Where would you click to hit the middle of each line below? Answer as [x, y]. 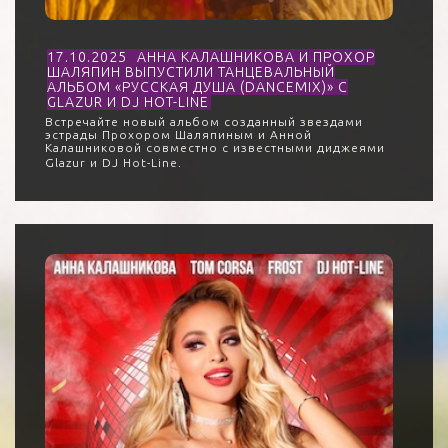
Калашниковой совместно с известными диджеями [215, 147]
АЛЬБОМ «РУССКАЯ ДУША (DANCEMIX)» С [197, 87]
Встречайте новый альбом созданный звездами [204, 121]
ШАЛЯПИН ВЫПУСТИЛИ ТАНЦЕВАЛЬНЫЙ [191, 72]
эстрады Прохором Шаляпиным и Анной [178, 134]
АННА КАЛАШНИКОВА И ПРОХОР [256, 57]
